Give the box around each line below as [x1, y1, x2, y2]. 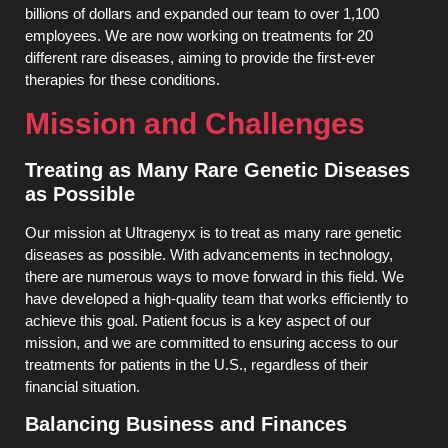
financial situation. [25, 377, 140, 395]
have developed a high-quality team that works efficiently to [25, 289, 408, 307]
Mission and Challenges [25, 106, 365, 140]
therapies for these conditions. [25, 71, 220, 89]
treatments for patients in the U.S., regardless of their [25, 355, 368, 373]
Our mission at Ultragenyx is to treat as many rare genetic [25, 223, 402, 241]
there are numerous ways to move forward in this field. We [25, 267, 404, 285]
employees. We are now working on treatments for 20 [25, 27, 373, 45]
